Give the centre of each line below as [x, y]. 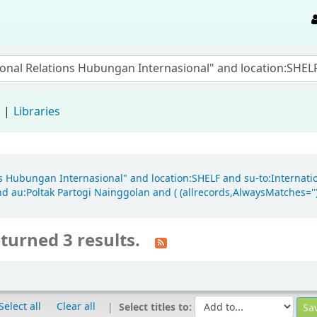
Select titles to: [156, 308]
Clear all [76, 307]
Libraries [37, 112]
